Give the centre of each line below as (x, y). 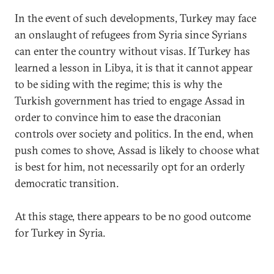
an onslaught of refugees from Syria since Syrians (131, 35)
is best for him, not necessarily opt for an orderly (130, 167)
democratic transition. (67, 183)
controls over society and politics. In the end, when (134, 134)
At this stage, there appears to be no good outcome (133, 216)
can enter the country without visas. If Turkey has (132, 51)
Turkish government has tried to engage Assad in (130, 101)
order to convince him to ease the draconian (118, 117)
